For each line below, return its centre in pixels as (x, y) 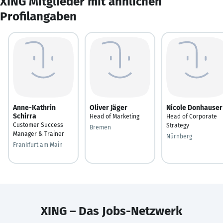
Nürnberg (179, 136)
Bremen (100, 127)
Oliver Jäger (109, 108)
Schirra (25, 116)
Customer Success (38, 125)
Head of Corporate (192, 116)
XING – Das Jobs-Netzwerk (111, 211)
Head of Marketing (114, 116)
